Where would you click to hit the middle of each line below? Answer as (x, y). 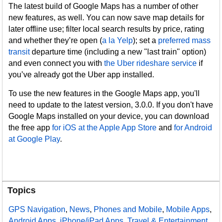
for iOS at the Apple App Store (105, 128)
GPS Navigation (37, 209)
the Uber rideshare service (151, 63)
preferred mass (185, 40)
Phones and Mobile (128, 209)
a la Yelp (118, 40)
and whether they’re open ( (55, 40)
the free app (30, 128)
